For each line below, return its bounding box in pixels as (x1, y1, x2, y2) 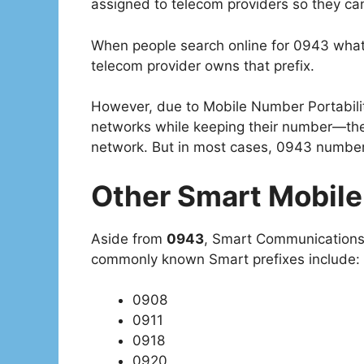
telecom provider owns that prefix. (91, 57, 314, 74)
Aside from (91, 230, 167, 247)
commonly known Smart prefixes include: (91, 250, 360, 267)
